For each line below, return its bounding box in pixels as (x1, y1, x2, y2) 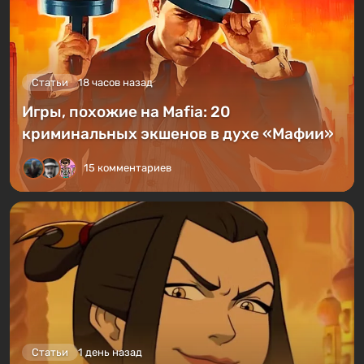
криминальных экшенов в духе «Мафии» (22, 123, 334, 143)
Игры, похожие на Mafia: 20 (22, 102, 230, 121)
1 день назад (78, 345, 142, 358)
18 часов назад (78, 76, 153, 89)
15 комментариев (84, 161, 171, 174)
